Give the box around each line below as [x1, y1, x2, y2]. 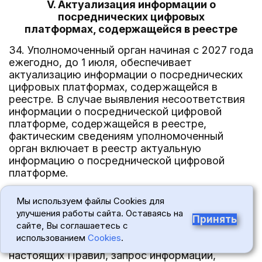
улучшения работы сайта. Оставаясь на [16, 208, 183, 219]
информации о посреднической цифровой [9, 105, 222, 118]
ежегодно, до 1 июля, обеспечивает [9, 56, 192, 68]
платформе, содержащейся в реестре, [9, 118, 206, 130]
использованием [16, 232, 88, 243]
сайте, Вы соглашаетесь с [16, 220, 128, 231]
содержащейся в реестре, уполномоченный [9, 212, 234, 225]
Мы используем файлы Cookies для [16, 195, 164, 206]
